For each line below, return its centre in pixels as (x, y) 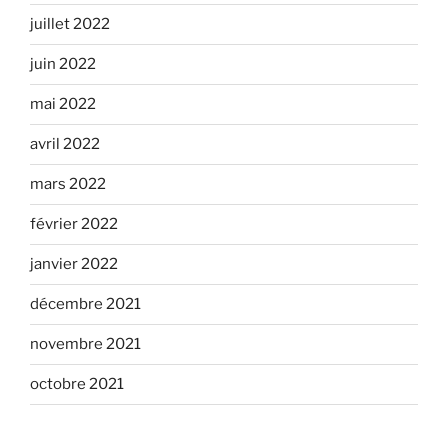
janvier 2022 (74, 264)
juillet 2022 (70, 24)
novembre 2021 (85, 344)
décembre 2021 (85, 304)
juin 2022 (63, 64)
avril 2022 (65, 144)
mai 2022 (63, 104)
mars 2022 (68, 184)
